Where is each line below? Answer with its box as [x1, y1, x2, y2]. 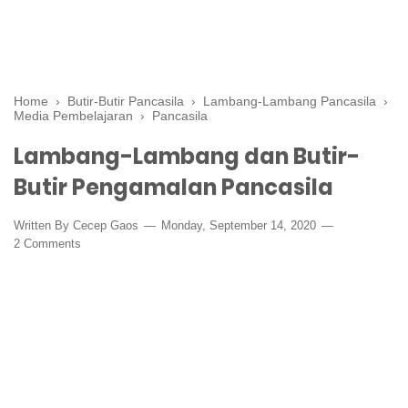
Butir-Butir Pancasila [67, 93, 184, 108]
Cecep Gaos [73, 218, 138, 232]
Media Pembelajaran [14, 107, 133, 123]
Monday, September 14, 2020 [158, 218, 320, 232]
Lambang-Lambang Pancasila [203, 93, 376, 108]
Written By [14, 218, 73, 232]
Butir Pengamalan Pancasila [14, 171, 333, 202]
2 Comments [14, 236, 81, 250]
